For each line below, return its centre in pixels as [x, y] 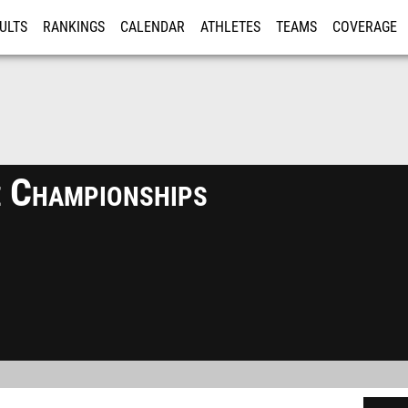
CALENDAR [153, 27]
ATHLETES [230, 27]
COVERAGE [365, 27]
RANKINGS [74, 27]
